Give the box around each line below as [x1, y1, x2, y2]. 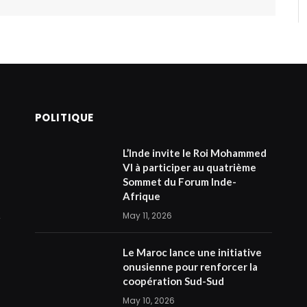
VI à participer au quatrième [122, 160, 256, 173]
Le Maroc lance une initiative [122, 245, 262, 258]
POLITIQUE [34, 110, 95, 125]
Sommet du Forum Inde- [122, 175, 236, 188]
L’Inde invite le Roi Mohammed [122, 146, 267, 159]
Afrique [122, 189, 160, 202]
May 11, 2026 [122, 209, 172, 221]
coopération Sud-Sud [122, 274, 224, 287]
